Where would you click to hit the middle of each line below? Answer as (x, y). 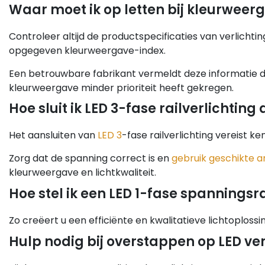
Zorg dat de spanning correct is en (90, 159)
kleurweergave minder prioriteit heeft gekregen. (121, 88)
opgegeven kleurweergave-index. (87, 50)
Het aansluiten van (53, 135)
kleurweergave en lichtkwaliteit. (83, 173)
